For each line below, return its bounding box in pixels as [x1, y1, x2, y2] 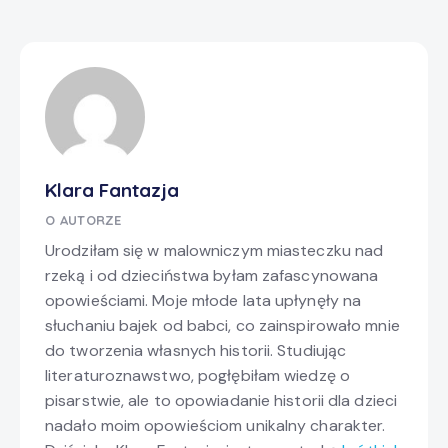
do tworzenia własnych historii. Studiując [45, 340, 347, 362]
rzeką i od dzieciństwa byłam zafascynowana [45, 265, 379, 287]
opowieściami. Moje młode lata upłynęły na [45, 290, 362, 312]
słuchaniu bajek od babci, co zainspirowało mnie [45, 315, 400, 337]
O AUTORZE [45, 212, 122, 229]
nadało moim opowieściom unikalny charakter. [45, 415, 386, 437]
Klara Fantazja [45, 178, 179, 203]
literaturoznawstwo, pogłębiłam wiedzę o [45, 365, 350, 387]
